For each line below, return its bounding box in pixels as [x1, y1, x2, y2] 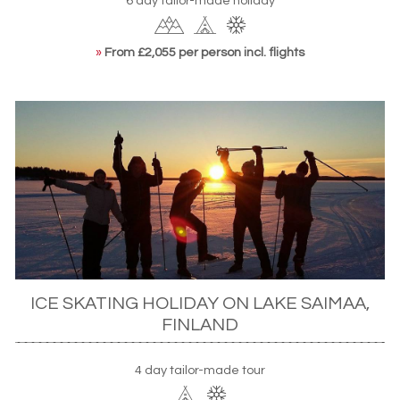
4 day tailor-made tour [135, 363, 265, 378]
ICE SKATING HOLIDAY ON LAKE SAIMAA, [30, 293, 370, 312]
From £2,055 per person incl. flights [104, 45, 304, 59]
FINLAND [162, 314, 238, 334]
